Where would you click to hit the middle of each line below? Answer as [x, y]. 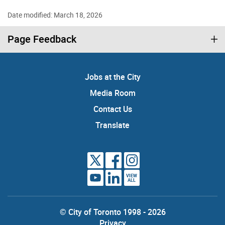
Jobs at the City [113, 77]
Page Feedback [42, 39]
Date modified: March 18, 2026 [55, 15]
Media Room [113, 93]
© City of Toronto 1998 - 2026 [113, 212]
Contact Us [113, 109]
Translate [113, 125]
